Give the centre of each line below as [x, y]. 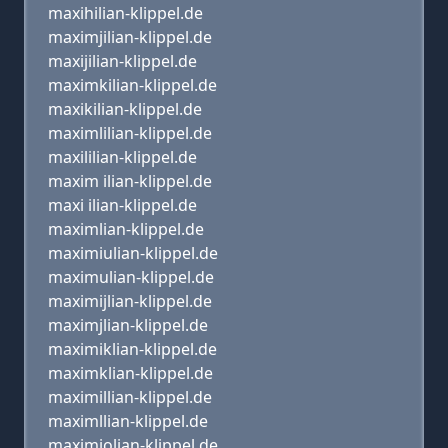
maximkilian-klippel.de [132, 85]
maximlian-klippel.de [126, 229]
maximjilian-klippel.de [130, 37]
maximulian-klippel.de [131, 277]
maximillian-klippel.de [130, 397]
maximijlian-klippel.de [130, 301]
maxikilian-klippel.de [125, 109]
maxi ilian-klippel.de [122, 205]
